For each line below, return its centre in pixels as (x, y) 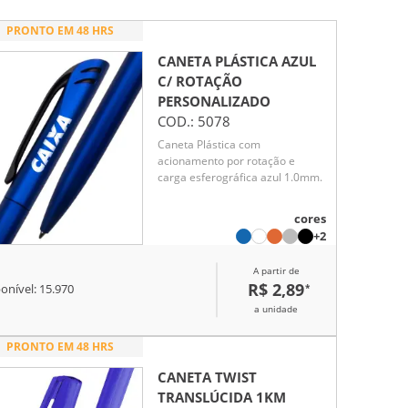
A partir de (276, 270)
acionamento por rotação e (226, 161)
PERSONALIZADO (214, 101)
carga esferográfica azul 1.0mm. (240, 178)
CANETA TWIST (207, 377)
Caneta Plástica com (209, 145)
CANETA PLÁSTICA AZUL (237, 61)
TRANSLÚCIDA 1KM (222, 397)
